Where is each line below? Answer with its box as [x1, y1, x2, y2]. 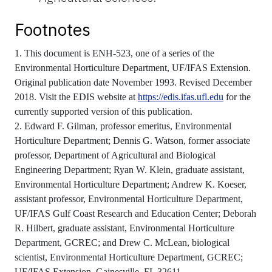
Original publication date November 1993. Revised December [15, 76, 252, 87]
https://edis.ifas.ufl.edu [138, 91, 223, 102]
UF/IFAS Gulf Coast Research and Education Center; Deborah [15, 208, 256, 219]
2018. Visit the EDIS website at [15, 91, 138, 102]
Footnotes [15, 18, 90, 41]
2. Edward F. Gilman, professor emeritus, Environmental [15, 120, 231, 131]
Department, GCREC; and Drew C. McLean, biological [15, 237, 229, 248]
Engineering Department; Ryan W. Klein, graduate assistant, [15, 164, 245, 175]
